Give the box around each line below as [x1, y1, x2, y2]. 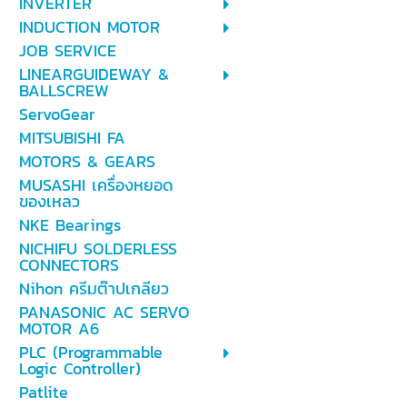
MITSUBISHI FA [18, 125, 125, 150]
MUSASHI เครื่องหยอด [18, 173, 174, 197]
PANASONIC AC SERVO [18, 300, 190, 324]
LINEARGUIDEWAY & [18, 62, 169, 86]
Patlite [18, 380, 68, 404]
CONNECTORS [18, 253, 119, 277]
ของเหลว [18, 189, 80, 213]
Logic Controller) [18, 356, 141, 381]
